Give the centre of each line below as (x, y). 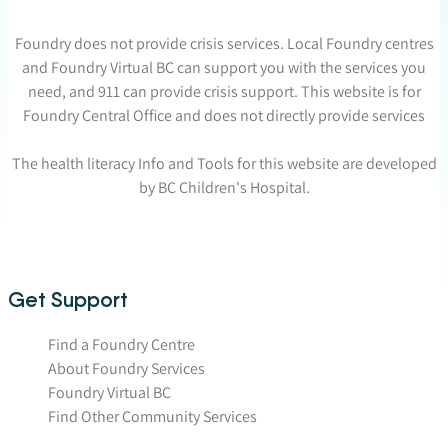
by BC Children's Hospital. (224, 188)
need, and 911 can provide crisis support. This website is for (224, 92)
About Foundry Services (126, 369)
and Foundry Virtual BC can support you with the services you (224, 68)
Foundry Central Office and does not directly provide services (224, 116)
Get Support (68, 300)
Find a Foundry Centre (121, 345)
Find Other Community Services (152, 417)
